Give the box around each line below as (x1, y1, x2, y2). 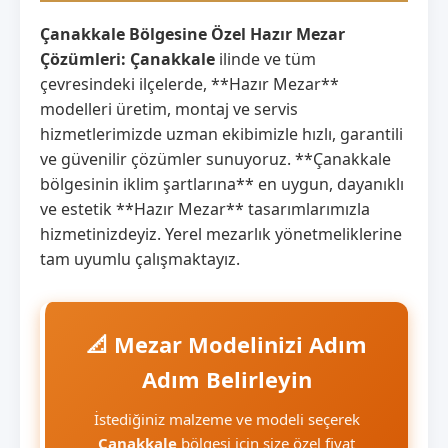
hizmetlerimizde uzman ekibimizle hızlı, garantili (40, 122, 403, 145)
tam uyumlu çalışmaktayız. (40, 247, 240, 270)
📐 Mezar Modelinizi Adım (86, 328, 367, 359)
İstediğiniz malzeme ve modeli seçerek (93, 408, 360, 429)
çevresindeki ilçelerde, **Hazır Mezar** (40, 72, 339, 95)
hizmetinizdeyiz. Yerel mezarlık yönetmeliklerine (40, 222, 402, 245)
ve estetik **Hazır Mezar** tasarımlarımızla (40, 197, 370, 220)
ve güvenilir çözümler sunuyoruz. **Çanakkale (40, 147, 391, 170)
